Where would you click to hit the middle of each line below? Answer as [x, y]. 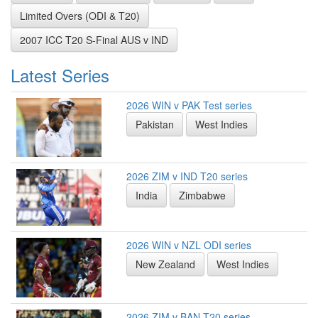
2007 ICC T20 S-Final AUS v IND [94, 39]
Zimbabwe [202, 195]
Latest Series [60, 75]
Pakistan [155, 124]
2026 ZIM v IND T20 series [187, 176]
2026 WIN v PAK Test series [189, 105]
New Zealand [165, 264]
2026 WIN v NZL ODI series [189, 245]
